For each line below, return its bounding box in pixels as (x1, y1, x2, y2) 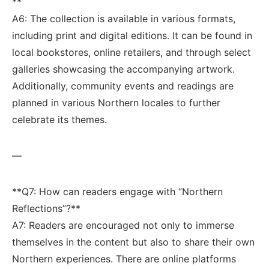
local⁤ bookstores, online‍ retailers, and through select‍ (12, 46, 251, 58)
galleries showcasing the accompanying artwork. (12, 63, 235, 75)
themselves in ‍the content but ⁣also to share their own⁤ (12, 236, 255, 248)
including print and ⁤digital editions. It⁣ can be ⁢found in (12, 29, 252, 41)
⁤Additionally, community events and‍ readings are (12, 80, 234, 92)
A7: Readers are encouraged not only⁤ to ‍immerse (12, 219, 234, 231)
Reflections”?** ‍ (12, 202, 83, 214)
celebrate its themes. (12, 113, 107, 125)
